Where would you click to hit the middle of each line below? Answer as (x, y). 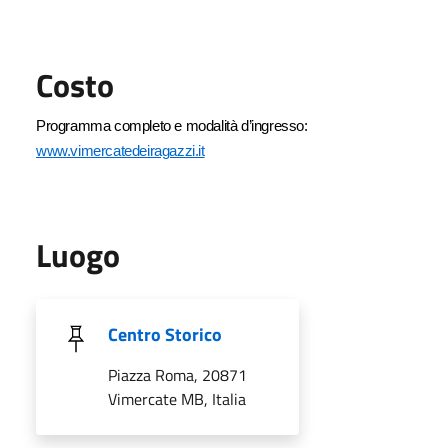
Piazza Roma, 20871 (177, 374)
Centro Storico (165, 334)
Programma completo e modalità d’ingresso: (172, 125)
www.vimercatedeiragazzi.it (120, 150)
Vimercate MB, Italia (177, 398)
